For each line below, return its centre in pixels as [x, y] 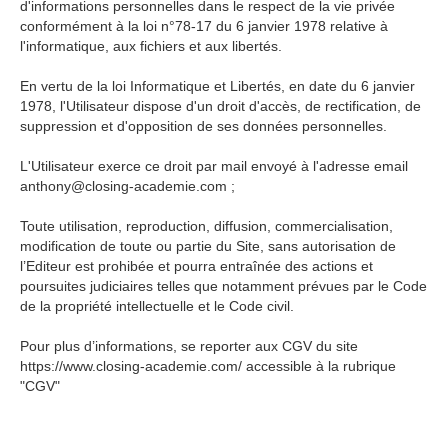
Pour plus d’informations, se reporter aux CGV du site [189, 346]
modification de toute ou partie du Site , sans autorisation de [208, 246]
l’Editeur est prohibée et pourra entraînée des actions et [196, 266]
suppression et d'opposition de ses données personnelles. [203, 126]
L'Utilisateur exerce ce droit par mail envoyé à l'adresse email [214, 166]
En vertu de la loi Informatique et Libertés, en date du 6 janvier [217, 86]
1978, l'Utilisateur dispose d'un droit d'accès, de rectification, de [220, 106]
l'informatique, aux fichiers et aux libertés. [151, 46]
